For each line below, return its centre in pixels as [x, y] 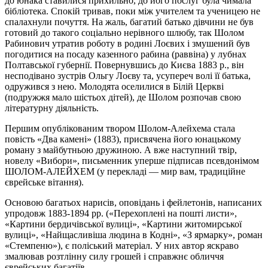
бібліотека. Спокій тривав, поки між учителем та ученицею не [133, 11]
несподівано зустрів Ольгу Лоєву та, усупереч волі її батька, [128, 75]
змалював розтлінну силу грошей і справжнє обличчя [114, 256]
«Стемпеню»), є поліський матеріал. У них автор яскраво [122, 245]
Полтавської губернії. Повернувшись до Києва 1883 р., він [124, 65]
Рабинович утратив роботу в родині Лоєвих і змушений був [127, 43]
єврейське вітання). [44, 182]
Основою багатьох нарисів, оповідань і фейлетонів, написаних [133, 202]
